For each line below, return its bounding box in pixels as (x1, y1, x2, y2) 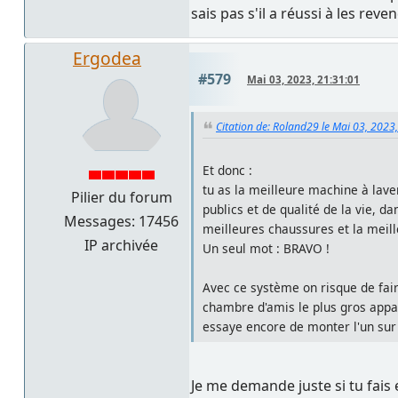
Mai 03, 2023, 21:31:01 (247, 72, 360, 86)
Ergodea (73, 45, 141, 70)
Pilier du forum (70, 187, 172, 207)
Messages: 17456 (64, 211, 179, 231)
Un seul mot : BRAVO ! (203, 239, 330, 257)
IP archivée (84, 235, 158, 255)
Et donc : (203, 161, 252, 179)
